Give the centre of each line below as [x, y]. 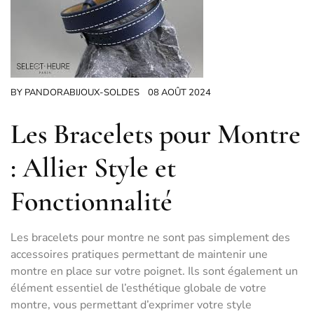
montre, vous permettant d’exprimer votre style [131, 305]
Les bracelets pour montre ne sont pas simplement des [150, 238]
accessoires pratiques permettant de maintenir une [139, 254]
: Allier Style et [93, 168]
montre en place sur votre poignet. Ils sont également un [154, 271]
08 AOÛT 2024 [179, 93]
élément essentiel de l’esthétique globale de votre [138, 288]
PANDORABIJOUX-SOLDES [82, 93]
